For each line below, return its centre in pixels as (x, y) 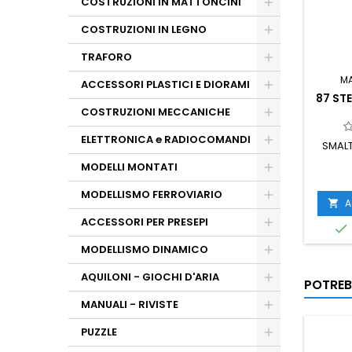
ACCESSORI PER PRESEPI (145, 222)
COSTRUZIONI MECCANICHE (156, 112)
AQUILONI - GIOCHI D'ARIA (150, 277)
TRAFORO (106, 57)
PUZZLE (99, 332)
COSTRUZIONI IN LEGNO (144, 29)
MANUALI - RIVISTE (130, 304)
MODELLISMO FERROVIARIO (152, 194)
